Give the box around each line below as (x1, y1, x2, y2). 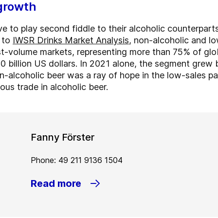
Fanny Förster (31, 131, 95, 144)
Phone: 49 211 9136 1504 (31, 155, 123, 165)
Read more (31, 178, 82, 190)
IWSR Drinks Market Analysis (13, 35, 129, 46)
